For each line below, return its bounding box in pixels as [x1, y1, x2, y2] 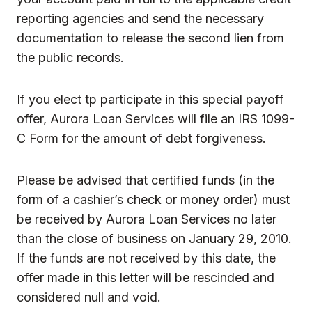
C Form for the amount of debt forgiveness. [17, 130, 266, 146]
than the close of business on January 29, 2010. [17, 231, 292, 246]
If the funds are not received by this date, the [17, 250, 276, 265]
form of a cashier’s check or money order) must [17, 192, 290, 207]
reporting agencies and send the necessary [17, 10, 264, 26]
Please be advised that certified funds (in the [17, 172, 274, 187]
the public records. [17, 49, 124, 65]
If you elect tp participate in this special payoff [17, 91, 284, 107]
